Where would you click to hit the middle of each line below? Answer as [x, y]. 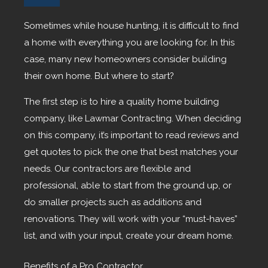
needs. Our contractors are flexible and [107, 169]
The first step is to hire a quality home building [121, 102]
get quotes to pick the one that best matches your [131, 152]
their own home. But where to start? [99, 76]
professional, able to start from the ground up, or [128, 186]
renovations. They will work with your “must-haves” [131, 219]
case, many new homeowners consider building [125, 60]
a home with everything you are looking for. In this [129, 43]
